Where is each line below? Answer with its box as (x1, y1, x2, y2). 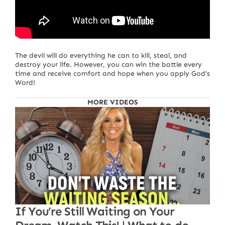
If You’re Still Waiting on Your (15, 203, 174, 218)
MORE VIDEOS (87, 97, 138, 106)
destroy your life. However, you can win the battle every (15, 60, 202, 69)
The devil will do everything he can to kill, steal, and (15, 51, 187, 60)
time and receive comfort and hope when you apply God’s (15, 69, 210, 78)
